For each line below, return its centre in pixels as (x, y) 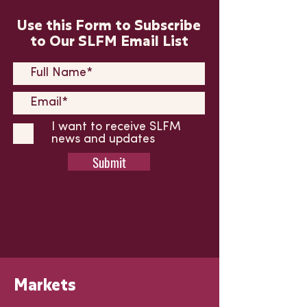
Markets (45, 284)
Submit (109, 162)
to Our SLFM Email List (109, 40)
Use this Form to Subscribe (109, 25)
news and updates (103, 139)
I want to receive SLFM (116, 127)
